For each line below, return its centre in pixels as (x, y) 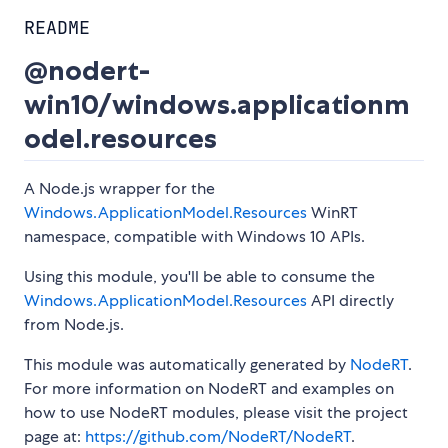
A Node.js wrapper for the (119, 189)
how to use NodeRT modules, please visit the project (216, 413)
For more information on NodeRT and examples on (209, 389)
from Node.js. (74, 325)
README (57, 28)
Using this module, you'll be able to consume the (199, 277)
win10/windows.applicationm (217, 105)
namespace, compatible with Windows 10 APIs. (194, 237)
